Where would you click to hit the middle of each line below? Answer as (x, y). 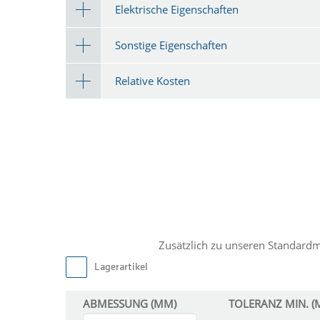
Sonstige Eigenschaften (171, 45)
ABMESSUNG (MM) (130, 304)
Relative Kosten (152, 80)
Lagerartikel (121, 268)
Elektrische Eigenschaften (177, 9)
